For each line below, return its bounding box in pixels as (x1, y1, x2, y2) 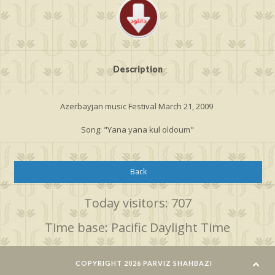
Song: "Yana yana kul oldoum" (81, 123, 194, 135)
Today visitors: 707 (83, 194, 192, 211)
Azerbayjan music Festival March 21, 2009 (60, 100, 215, 112)
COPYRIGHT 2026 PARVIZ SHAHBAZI (75, 258, 212, 267)
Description (112, 63, 163, 74)
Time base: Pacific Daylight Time (45, 219, 230, 236)
